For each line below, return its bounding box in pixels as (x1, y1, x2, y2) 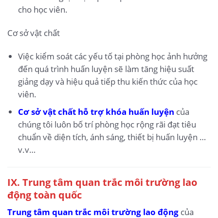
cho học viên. (18, 4, 68, 16)
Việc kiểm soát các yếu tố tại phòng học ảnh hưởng (18, 50, 207, 62)
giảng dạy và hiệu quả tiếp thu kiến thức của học (18, 75, 198, 87)
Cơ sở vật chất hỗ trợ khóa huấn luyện (18, 106, 174, 117)
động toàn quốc (7, 187, 82, 201)
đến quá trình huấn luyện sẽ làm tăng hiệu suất (18, 63, 194, 74)
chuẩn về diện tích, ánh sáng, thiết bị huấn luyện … (18, 131, 206, 143)
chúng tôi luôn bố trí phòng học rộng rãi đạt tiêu (18, 119, 196, 130)
